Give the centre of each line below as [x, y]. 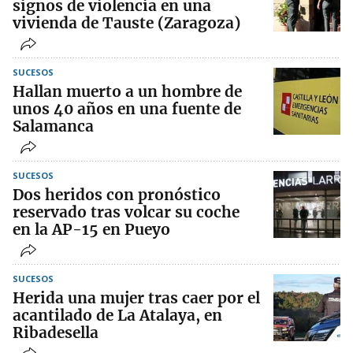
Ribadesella [56, 333]
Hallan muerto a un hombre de [127, 92]
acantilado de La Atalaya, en [117, 316]
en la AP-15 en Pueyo [91, 230]
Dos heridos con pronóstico [117, 195]
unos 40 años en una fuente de [127, 109]
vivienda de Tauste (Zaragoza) [126, 23]
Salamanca [53, 126]
